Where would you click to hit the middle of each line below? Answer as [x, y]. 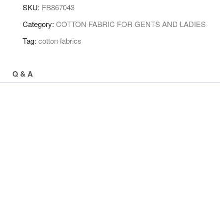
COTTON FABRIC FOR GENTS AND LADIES [131, 24]
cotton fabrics [60, 41]
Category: [39, 24]
